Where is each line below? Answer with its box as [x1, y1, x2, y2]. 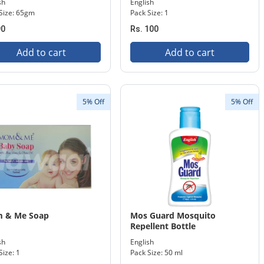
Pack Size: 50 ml [130, 247, 183, 258]
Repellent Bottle [130, 220, 196, 232]
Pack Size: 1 [130, 8, 169, 18]
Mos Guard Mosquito [130, 210, 216, 221]
